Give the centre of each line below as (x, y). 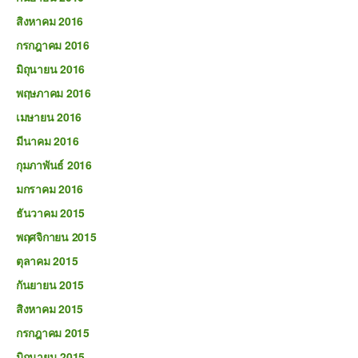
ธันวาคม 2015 (51, 213)
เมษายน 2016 (49, 117)
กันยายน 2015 (50, 284)
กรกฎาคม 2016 (53, 45)
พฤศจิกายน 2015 (56, 237)
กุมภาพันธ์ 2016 (54, 165)
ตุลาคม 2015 (47, 261)
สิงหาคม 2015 (50, 308)
